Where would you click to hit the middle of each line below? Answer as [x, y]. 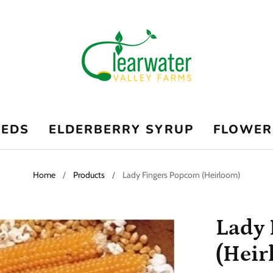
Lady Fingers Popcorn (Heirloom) [181, 175]
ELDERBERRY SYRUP [121, 129]
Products [89, 175]
